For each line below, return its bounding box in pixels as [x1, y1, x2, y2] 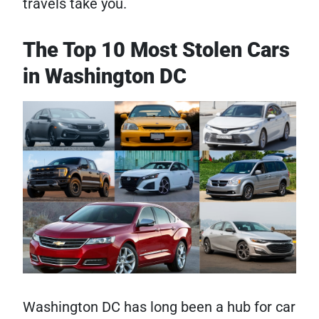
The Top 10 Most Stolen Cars [23, 37, 290, 62]
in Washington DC [23, 63, 187, 88]
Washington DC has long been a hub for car [23, 298, 296, 316]
